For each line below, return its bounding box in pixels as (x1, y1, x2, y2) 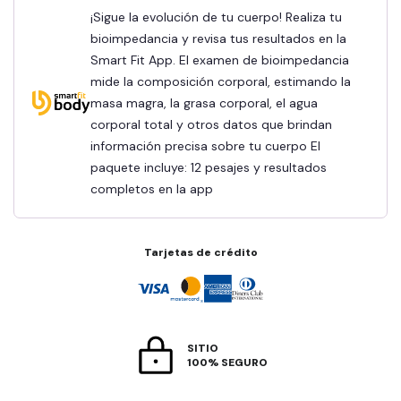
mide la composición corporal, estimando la (90, 73, 351, 90)
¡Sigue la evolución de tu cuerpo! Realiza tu (90, 8, 101, 25)
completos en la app (90, 180, 213, 197)
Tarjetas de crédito (143, 244, 258, 260)
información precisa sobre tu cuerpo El (90, 137, 320, 154)
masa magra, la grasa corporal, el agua (90, 94, 318, 111)
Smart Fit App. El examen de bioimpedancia (90, 51, 349, 68)
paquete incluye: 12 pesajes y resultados (90, 158, 327, 175)
